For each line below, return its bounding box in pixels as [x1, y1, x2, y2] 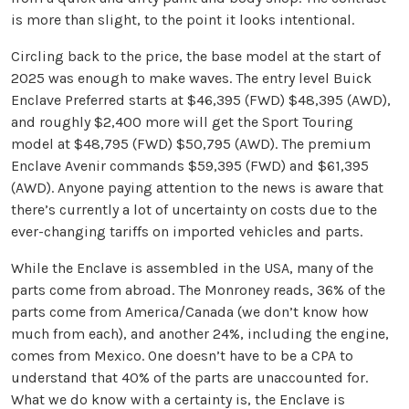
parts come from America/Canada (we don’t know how [11, 303, 369, 321]
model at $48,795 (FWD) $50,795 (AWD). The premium [11, 135, 371, 153]
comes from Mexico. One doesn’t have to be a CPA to [11, 347, 353, 365]
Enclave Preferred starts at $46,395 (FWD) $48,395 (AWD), [11, 91, 391, 110]
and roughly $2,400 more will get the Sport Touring [11, 113, 353, 131]
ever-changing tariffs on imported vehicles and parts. [11, 223, 362, 241]
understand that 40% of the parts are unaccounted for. [11, 369, 368, 387]
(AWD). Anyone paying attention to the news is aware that [11, 179, 383, 197]
